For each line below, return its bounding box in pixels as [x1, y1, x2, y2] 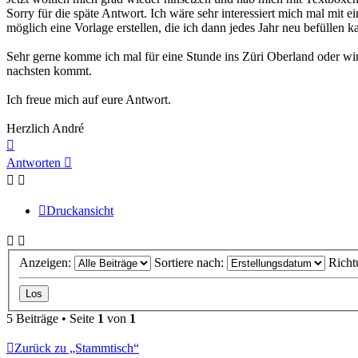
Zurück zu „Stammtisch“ [14, 340, 139, 355]
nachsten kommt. [6, 63, 92, 78]
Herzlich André [6, 121, 84, 135]
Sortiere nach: [154, 255, 227, 269]
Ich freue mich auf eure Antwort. [6, 92, 171, 106]
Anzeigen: [19, 255, 74, 269]
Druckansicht [46, 203, 113, 217]
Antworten [6, 155, 61, 169]
